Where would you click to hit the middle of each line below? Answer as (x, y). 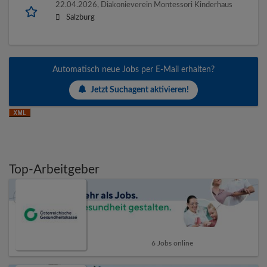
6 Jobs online (172, 243)
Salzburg (80, 18)
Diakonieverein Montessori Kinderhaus (167, 5)
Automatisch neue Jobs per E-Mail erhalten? (133, 70)
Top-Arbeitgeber (54, 170)
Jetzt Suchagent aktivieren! (140, 90)
